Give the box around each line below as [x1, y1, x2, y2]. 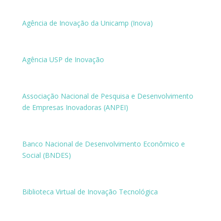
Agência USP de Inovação [22, 55, 106, 64]
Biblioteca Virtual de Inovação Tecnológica [22, 187, 158, 196]
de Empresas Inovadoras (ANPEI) [22, 103, 128, 112]
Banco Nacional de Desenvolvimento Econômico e [22, 139, 185, 148]
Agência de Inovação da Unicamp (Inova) [22, 18, 153, 28]
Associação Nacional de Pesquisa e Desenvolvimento [22, 91, 193, 101]
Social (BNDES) [22, 150, 71, 160]
